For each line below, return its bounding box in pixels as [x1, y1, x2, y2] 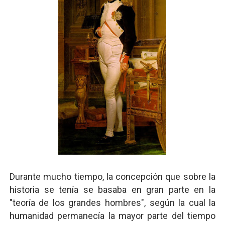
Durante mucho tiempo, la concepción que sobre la [9, 171, 216, 182]
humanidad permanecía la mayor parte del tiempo [9, 210, 216, 221]
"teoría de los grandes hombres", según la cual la [9, 197, 216, 208]
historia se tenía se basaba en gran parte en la [9, 184, 216, 195]
